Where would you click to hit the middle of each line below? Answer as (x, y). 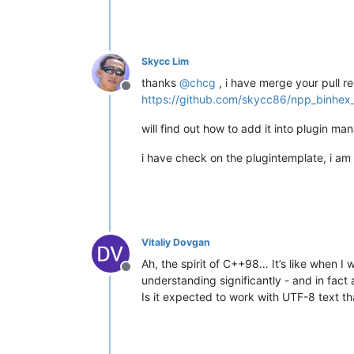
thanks (160, 82)
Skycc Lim (165, 61)
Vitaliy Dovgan (176, 242)
